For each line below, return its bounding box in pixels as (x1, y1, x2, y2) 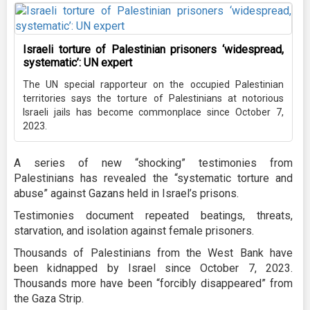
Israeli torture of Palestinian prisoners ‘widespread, (23, 43, 284, 57)
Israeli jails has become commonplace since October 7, (23, 107, 284, 118)
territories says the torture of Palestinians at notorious (23, 93, 284, 104)
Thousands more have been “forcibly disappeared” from (14, 277, 293, 291)
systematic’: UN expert (23, 56, 132, 70)
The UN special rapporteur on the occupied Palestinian (23, 79, 284, 91)
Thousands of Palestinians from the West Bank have (14, 246, 293, 260)
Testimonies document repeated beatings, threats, (14, 209, 293, 223)
